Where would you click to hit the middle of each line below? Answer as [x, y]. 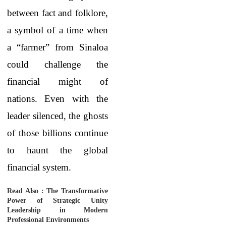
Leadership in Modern [58, 210]
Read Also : [27, 191]
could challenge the [58, 64]
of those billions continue [58, 133]
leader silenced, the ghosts [58, 116]
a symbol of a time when [58, 30]
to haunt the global [58, 150]
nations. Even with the [58, 99]
